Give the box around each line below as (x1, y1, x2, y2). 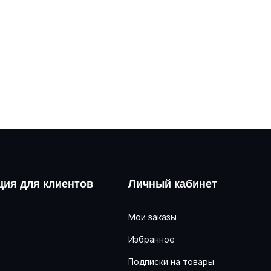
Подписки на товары (128, 256, 214, 267)
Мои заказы (128, 212, 177, 222)
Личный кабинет (128, 178, 217, 191)
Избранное (128, 234, 175, 244)
